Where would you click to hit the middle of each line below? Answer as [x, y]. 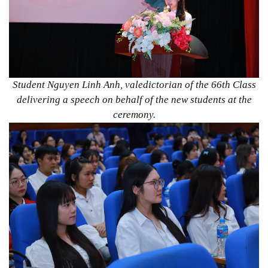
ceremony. [134, 115]
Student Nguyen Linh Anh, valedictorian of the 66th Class [134, 85]
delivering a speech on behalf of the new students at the [134, 100]
